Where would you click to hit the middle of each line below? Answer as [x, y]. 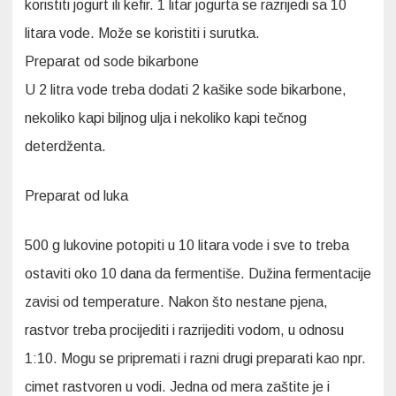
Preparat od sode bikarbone [112, 61]
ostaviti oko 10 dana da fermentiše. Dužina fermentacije [198, 273]
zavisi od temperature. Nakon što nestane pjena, [176, 301]
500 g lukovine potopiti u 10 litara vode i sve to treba [187, 245]
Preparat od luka [76, 195]
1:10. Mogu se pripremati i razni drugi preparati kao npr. [195, 358]
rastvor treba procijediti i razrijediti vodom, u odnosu [184, 330]
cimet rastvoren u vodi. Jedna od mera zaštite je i [177, 386]
